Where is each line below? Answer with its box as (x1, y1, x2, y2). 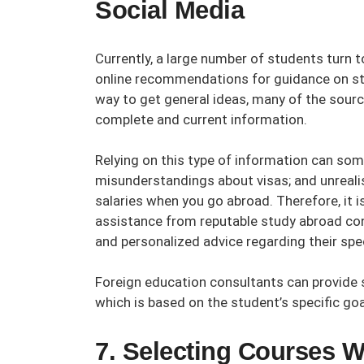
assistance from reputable (95, 212, 261, 229)
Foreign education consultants (95, 273, 284, 290)
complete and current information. (95, 110, 307, 128)
